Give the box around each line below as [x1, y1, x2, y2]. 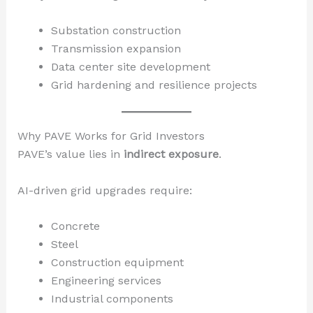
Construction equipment [50, 256, 184, 270]
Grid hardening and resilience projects [50, 78, 257, 92]
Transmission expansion [50, 42, 181, 56]
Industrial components [50, 292, 173, 306]
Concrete [50, 219, 100, 233]
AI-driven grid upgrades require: [17, 183, 192, 197]
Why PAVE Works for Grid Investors [17, 129, 205, 143]
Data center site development [50, 60, 210, 74]
